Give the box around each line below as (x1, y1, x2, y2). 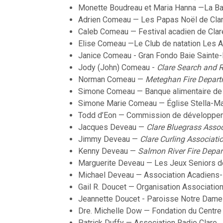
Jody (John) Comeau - (78, 63, 157, 73)
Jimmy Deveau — (78, 134, 140, 144)
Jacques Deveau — (78, 122, 146, 132)
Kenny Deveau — (78, 146, 138, 156)
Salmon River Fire (138, 146, 202, 156)
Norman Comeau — (78, 75, 145, 85)
